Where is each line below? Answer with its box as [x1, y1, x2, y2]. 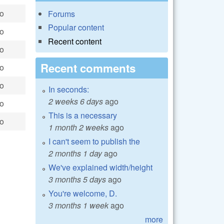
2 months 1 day [48, 147, 102, 159]
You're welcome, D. [48, 187, 117, 199]
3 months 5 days [48, 173, 106, 185]
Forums [48, 8, 75, 20]
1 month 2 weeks [48, 121, 108, 133]
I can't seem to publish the [48, 135, 140, 147]
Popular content [48, 21, 104, 33]
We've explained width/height [48, 161, 152, 173]
